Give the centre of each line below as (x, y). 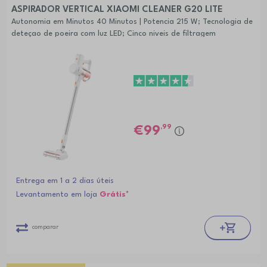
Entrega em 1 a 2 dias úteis (65, 181)
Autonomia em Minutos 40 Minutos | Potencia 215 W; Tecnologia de (132, 22)
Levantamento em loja (58, 195)
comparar (45, 227)
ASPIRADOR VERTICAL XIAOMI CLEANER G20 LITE (117, 10)
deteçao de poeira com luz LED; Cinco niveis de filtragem (113, 34)
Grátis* (114, 195)
